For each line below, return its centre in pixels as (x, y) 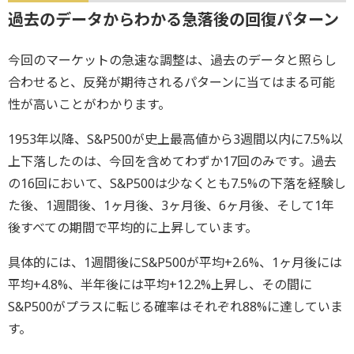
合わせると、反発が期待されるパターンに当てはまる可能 (171, 83)
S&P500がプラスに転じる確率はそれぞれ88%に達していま (175, 307)
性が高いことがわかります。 (89, 105)
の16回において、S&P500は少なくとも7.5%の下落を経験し (177, 184)
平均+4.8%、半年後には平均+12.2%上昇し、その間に (160, 285)
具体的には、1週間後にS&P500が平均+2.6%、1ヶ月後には (175, 263)
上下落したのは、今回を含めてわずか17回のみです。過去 (172, 162)
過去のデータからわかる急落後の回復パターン (173, 20)
